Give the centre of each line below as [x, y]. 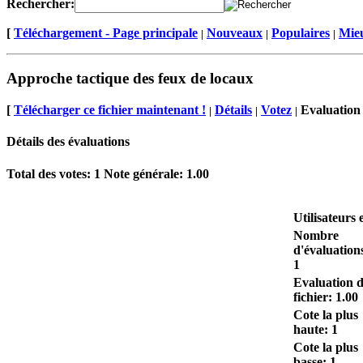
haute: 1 [316, 329]
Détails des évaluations [68, 142]
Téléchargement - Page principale [106, 32]
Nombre [316, 235]
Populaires [301, 32]
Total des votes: [50, 173]
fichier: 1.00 [326, 297]
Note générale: [143, 173]
